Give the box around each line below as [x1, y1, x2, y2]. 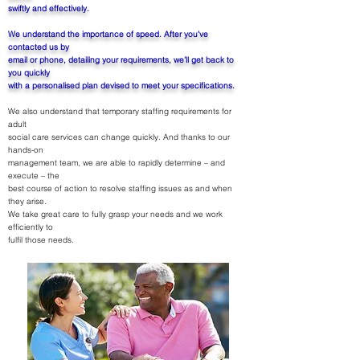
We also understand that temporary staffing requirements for [8, 106, 231, 117]
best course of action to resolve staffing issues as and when [8, 183, 232, 194]
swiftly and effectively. [8, 3, 89, 14]
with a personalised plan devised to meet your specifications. [8, 80, 235, 91]
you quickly [8, 67, 50, 78]
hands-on [8, 145, 43, 155]
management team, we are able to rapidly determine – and [8, 157, 225, 168]
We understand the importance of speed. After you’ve [8, 29, 208, 39]
